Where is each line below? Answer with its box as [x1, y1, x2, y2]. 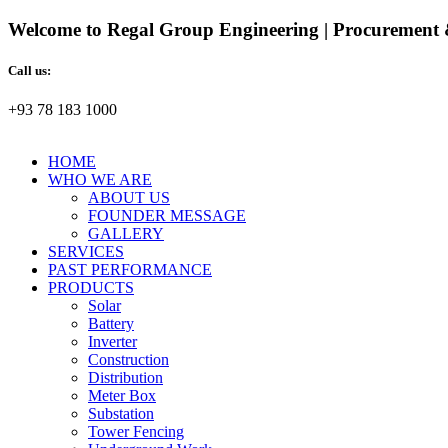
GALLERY [88, 225, 164, 243]
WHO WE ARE [48, 171, 152, 189]
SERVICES [48, 243, 124, 261]
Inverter [88, 333, 137, 351]
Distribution [88, 369, 163, 387]
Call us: [8, 62, 51, 78]
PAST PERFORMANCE [48, 261, 212, 279]
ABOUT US [88, 189, 170, 207]
